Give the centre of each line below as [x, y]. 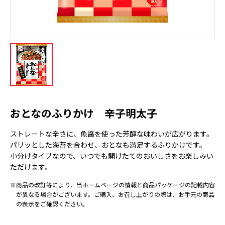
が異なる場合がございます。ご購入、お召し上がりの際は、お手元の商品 [115, 194]
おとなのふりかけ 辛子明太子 [84, 113]
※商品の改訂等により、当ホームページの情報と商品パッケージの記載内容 [113, 185]
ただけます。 [31, 167]
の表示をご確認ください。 [52, 204]
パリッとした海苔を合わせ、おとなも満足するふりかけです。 [108, 145]
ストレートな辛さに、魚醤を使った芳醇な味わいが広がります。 [112, 134]
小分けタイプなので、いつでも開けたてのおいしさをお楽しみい [112, 156]
